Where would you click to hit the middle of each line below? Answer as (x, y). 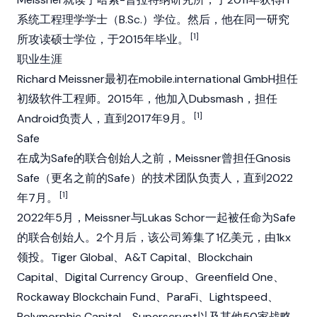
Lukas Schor (174, 218)
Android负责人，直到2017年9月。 (105, 119)
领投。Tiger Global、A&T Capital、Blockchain (135, 257)
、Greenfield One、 (234, 277)
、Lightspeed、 (238, 297)
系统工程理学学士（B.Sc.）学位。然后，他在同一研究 (153, 19)
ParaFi (183, 297)
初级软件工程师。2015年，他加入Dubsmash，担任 (147, 99)
